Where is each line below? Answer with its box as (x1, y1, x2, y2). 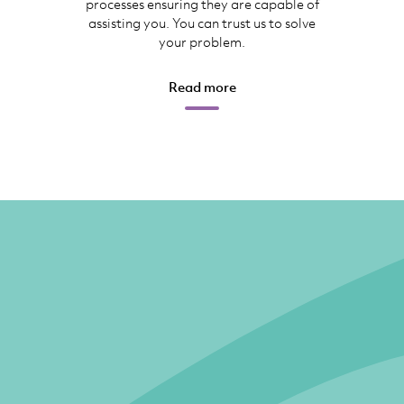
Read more (168, 78, 236, 96)
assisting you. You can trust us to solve (88, 14, 316, 32)
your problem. (159, 32, 245, 51)
